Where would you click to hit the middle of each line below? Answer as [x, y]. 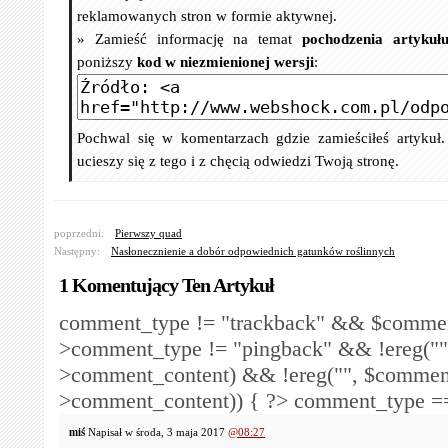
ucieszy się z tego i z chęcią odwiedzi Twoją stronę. [238, 161]
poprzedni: [79, 233]
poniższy [107, 62]
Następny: [77, 251]
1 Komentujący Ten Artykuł [166, 285]
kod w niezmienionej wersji [225, 62]
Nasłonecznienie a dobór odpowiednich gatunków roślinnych [253, 251]
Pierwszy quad [148, 233]
